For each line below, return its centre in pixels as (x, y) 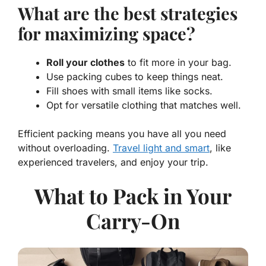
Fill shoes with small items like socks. (129, 91)
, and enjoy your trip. (161, 162)
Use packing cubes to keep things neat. (135, 77)
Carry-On (133, 221)
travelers (95, 162)
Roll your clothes (85, 63)
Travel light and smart (161, 148)
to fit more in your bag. (178, 63)
